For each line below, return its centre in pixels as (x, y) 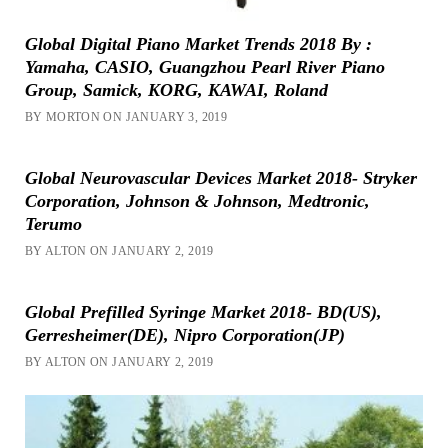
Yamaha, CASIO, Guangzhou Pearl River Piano (204, 67)
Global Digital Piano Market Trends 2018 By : (198, 44)
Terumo (53, 224)
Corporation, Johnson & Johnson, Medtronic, (197, 201)
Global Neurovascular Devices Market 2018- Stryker (220, 178)
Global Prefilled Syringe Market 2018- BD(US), (203, 312)
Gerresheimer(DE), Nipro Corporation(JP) (184, 335)
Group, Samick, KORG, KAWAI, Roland (176, 90)
